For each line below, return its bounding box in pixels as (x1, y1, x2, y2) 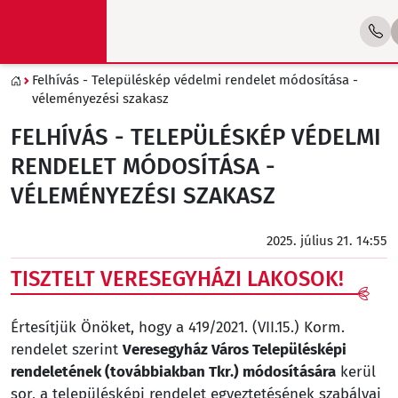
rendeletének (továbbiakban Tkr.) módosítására (11, 362, 336, 381)
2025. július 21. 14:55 (267, 233, 387, 249)
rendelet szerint (11, 340, 123, 359)
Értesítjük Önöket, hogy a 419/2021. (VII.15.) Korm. (11, 318, 345, 337)
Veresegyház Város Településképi (123, 340, 346, 359)
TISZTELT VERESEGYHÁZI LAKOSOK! (11, 267, 344, 291)
